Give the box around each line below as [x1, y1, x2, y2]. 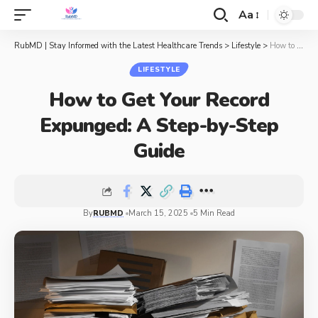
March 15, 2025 [128, 208, 188, 219]
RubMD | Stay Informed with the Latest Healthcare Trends [14, 40, 222, 51]
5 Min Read [192, 208, 235, 219]
